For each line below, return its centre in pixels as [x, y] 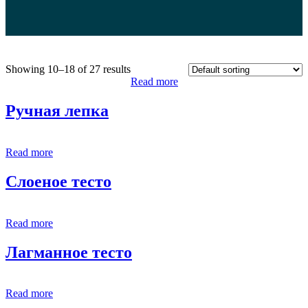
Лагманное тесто [69, 252]
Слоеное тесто [58, 181]
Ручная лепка [57, 110]
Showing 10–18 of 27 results [68, 69]
